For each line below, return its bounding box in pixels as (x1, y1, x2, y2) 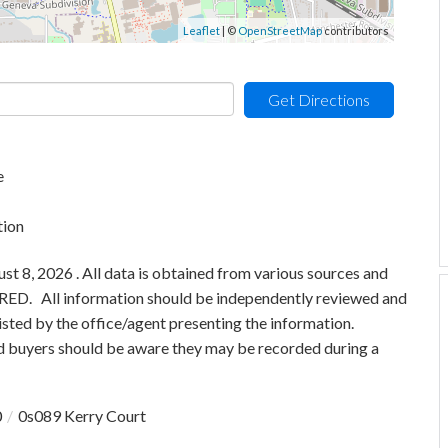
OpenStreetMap (238, 24, 322, 37)
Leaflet (183, 24, 220, 37)
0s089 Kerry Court (18, 406, 146, 425)
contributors (322, 24, 389, 37)
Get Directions (268, 90, 370, 109)
